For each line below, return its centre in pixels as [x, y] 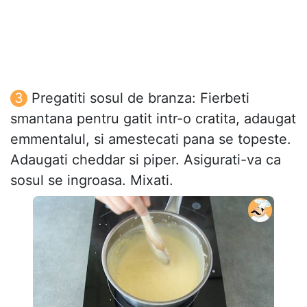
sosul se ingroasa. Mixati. [92, 180]
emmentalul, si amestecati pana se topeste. [151, 139]
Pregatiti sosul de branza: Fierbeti [140, 98]
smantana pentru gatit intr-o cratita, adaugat [153, 118]
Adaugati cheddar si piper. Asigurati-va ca [146, 159]
